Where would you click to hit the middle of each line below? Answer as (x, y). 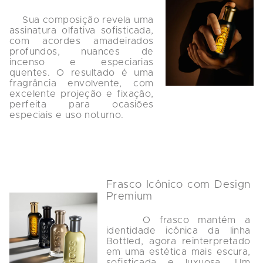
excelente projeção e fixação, (83, 94)
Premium (129, 197)
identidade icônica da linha (180, 231)
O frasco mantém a (124, 220)
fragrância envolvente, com (83, 84)
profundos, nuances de (83, 52)
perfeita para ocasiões (83, 105)
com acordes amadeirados (83, 41)
